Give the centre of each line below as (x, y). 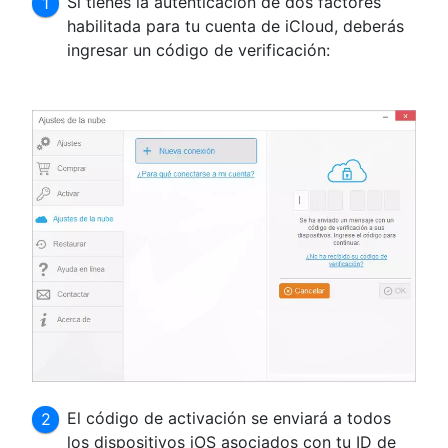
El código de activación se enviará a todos (229, 418)
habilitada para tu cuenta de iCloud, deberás (236, 25)
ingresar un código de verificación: (199, 49)
